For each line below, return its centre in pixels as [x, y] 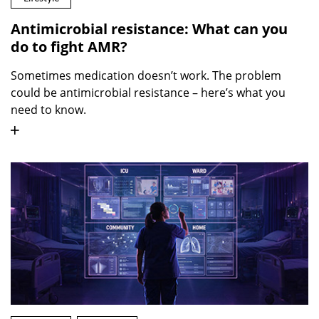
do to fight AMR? [69, 46]
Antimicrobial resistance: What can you [149, 28]
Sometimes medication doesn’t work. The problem [146, 75]
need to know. [48, 109]
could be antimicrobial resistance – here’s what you [148, 92]
